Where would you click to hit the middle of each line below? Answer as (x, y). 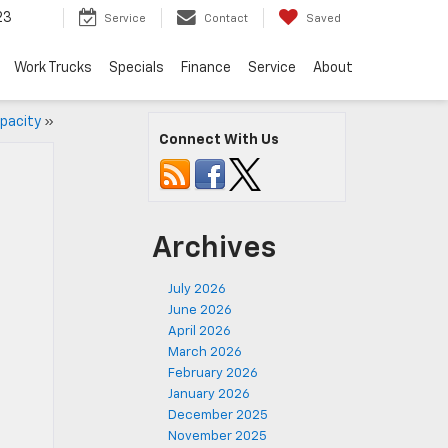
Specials (136, 68)
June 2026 (200, 310)
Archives (214, 249)
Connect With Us (219, 140)
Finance (205, 68)
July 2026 (197, 289)
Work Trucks (52, 68)
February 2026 (213, 373)
